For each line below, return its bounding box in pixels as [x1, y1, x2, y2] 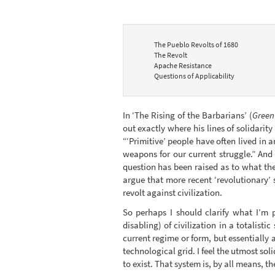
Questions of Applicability [154, 71, 235, 81]
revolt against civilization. [122, 187, 222, 199]
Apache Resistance [154, 61, 212, 71]
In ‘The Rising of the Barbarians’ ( [122, 109, 253, 122]
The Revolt [154, 50, 188, 60]
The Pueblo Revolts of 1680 [154, 40, 239, 50]
